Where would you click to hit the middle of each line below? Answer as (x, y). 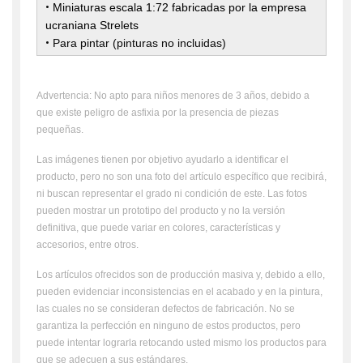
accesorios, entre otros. (88, 245)
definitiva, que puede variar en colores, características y (158, 228)
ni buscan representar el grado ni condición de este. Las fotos (172, 194)
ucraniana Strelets (92, 25)
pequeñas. (60, 130)
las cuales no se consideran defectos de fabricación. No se (166, 309)
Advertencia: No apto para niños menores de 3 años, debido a (173, 96)
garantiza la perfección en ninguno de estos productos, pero (169, 326)
